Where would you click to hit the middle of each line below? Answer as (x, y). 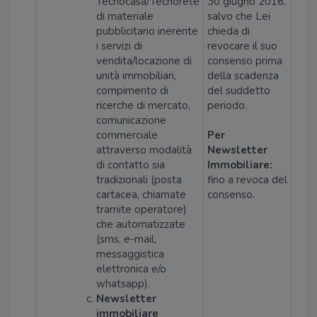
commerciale (127, 135)
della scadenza (243, 76)
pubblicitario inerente (147, 31)
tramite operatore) (142, 209)
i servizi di (119, 46)
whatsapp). (123, 284)
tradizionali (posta (139, 180)
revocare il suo (242, 46)
